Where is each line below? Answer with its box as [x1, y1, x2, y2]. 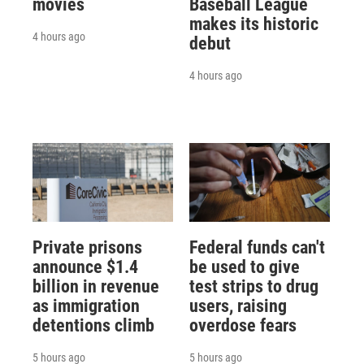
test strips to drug [188, 275, 318, 297]
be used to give [188, 256, 300, 277]
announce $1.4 [32, 256, 138, 277]
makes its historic [188, 14, 318, 35]
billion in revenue [32, 275, 159, 297]
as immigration [32, 295, 140, 316]
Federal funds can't [188, 236, 325, 258]
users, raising [188, 295, 287, 316]
